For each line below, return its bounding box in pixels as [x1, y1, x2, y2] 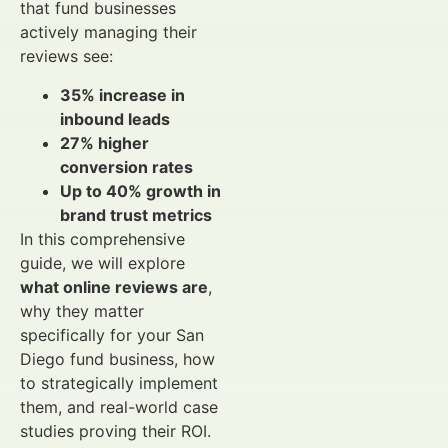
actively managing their [20, 22, 197, 43]
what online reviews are [20, 276, 208, 297]
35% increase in [60, 84, 185, 105]
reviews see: [20, 46, 113, 67]
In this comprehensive [20, 228, 185, 249]
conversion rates [60, 156, 193, 177]
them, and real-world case [20, 396, 218, 417]
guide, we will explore [20, 252, 185, 273]
